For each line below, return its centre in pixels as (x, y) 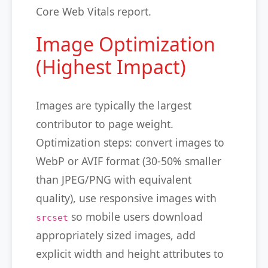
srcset (52, 218)
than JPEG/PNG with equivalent (114, 179)
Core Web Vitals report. (94, 11)
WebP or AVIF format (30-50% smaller (129, 161)
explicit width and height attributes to (130, 254)
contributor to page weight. (105, 124)
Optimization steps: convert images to (130, 142)
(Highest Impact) (111, 67)
